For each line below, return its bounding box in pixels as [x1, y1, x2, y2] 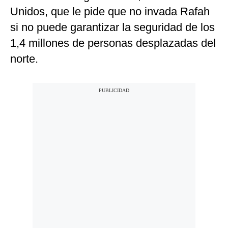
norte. [10, 52, 38, 66]
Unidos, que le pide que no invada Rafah [10, 5, 210, 18]
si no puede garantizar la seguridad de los [10, 21, 215, 34]
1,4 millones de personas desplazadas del [10, 37, 216, 50]
